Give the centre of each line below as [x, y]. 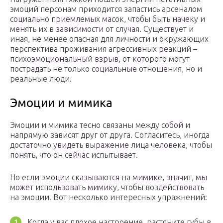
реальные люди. [41, 79]
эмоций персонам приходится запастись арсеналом [106, 9]
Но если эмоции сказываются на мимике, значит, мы [109, 177]
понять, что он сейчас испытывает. [74, 155]
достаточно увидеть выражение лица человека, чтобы [111, 145]
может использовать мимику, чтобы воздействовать [107, 187]
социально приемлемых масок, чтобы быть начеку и [108, 19]
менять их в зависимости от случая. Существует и [102, 29]
